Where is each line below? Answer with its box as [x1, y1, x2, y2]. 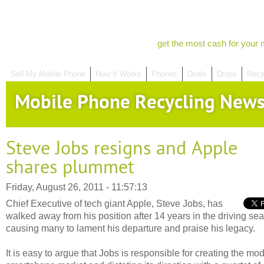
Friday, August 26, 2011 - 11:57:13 [6, 181, 147, 192]
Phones [151, 70, 177, 78]
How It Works [95, 70, 141, 78]
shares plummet [6, 156, 134, 179]
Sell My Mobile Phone [11, 70, 85, 78]
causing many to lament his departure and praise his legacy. [6, 223, 255, 233]
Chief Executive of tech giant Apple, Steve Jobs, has [6, 198, 223, 209]
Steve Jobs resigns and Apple [6, 137, 237, 160]
